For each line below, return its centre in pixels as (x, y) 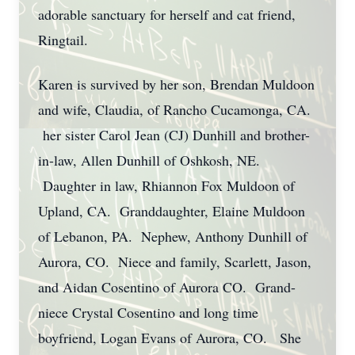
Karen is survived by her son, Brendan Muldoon (176, 84)
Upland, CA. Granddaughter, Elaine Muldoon (172, 211)
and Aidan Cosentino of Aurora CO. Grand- (167, 287)
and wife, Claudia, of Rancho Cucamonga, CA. (174, 109)
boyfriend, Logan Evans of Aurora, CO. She (170, 338)
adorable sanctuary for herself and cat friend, (167, 14)
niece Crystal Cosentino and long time (148, 312)
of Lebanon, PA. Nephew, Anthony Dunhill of (173, 236)
